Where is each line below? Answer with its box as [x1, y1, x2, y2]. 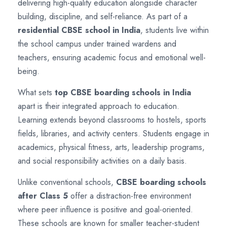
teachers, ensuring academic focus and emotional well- [18, 51, 206, 63]
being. [18, 65, 40, 77]
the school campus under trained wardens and [18, 37, 176, 50]
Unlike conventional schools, [18, 176, 116, 188]
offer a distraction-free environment [68, 190, 191, 202]
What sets [18, 86, 55, 98]
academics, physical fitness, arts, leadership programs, [18, 141, 205, 153]
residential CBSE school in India [18, 24, 140, 36]
